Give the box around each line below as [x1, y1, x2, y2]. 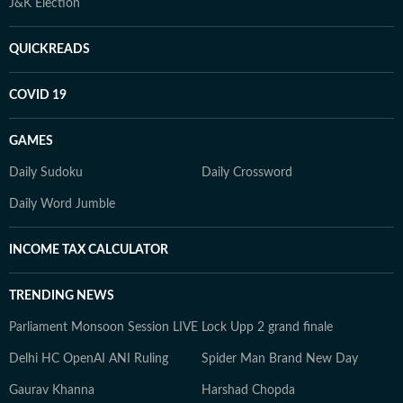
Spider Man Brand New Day [201, 353, 358, 365]
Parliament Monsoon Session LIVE [9, 321, 198, 334]
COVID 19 [9, 89, 67, 102]
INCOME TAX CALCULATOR [9, 244, 168, 256]
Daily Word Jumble [9, 198, 115, 210]
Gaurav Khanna [9, 384, 94, 397]
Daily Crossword [201, 166, 292, 179]
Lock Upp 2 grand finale [201, 321, 333, 334]
